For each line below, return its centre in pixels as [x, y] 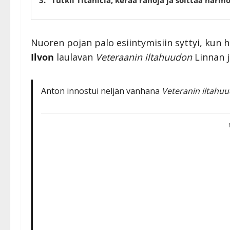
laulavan [75, 57]
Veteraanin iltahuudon [144, 57]
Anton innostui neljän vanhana [101, 91]
